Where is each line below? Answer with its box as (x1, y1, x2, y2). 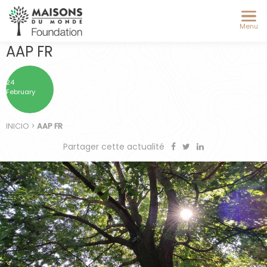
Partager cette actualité (63, 140, 167, 153)
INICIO (6, 120, 29, 131)
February (6, 87, 35, 97)
